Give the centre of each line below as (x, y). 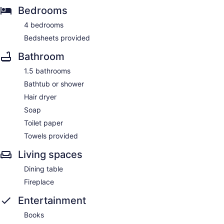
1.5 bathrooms (47, 70)
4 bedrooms (44, 24)
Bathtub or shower (54, 83)
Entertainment (52, 200)
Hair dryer (40, 96)
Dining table (43, 168)
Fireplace (39, 181)
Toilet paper (43, 122)
